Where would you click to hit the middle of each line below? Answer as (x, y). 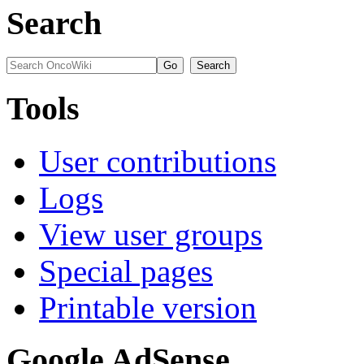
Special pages (126, 271)
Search (54, 23)
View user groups (151, 234)
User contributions (158, 161)
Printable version (148, 307)
